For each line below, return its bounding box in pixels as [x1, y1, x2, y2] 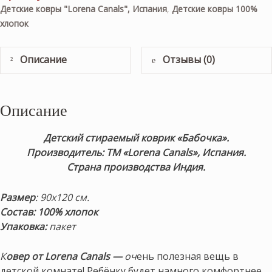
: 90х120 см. [35, 190, 89, 204]
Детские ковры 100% [172, 3, 257, 15]
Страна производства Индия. [67, 160, 205, 174]
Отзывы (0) [160, 53, 216, 67]
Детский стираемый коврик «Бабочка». [43, 131, 229, 144]
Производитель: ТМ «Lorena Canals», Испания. [26, 145, 246, 159]
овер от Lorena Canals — [6, 250, 122, 263]
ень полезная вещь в [137, 250, 239, 263]
